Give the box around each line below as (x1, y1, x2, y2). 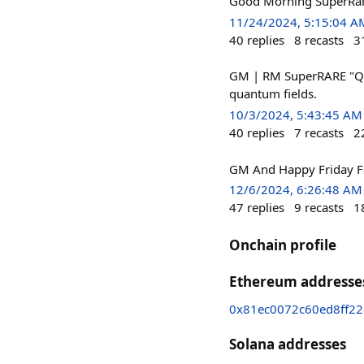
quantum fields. (229, 85, 317, 102)
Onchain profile (229, 235, 336, 254)
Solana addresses (229, 334, 346, 353)
